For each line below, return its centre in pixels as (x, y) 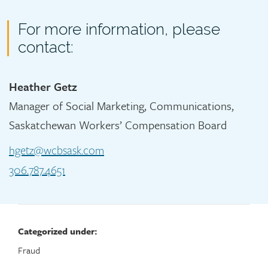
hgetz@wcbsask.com (57, 151)
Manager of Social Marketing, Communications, (121, 106)
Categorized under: (57, 231)
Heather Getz (43, 86)
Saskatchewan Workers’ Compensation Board (118, 125)
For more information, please (119, 29)
